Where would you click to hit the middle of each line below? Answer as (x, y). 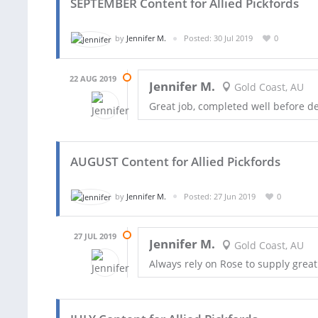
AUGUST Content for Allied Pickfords (175, 161)
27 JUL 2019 (95, 236)
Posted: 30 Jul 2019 (218, 38)
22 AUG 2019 (93, 78)
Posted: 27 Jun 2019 (220, 196)
